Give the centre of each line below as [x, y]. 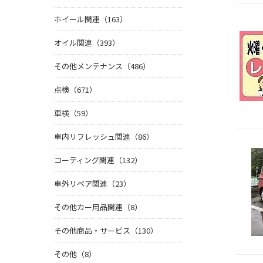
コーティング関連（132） [98, 160]
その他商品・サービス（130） [106, 231]
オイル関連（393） [87, 43]
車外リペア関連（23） [92, 184]
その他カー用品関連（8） [98, 207]
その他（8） [75, 254]
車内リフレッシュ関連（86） [104, 137]
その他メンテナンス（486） [102, 66]
